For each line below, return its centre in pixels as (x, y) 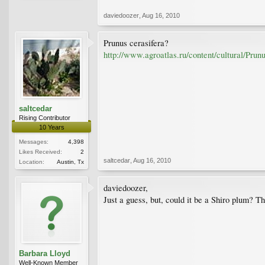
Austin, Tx (70, 161)
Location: (32, 161)
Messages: (34, 141)
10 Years (51, 127)
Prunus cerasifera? (136, 43)
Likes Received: (41, 151)
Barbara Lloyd (45, 253)
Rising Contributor (45, 117)
